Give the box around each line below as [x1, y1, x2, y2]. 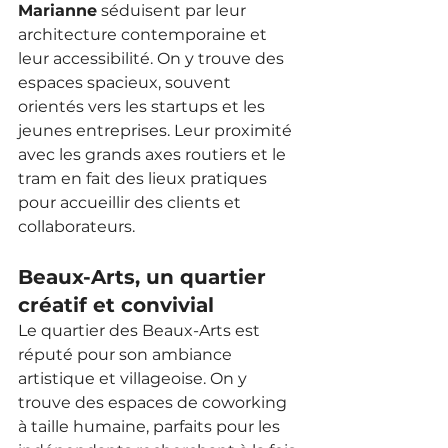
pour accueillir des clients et [18, 192, 245, 212]
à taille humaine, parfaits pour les [18, 416, 284, 436]
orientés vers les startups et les [18, 96, 269, 116]
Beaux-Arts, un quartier [18, 264, 272, 289]
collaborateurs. [18, 216, 135, 236]
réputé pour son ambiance [18, 344, 236, 364]
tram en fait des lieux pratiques [18, 168, 271, 188]
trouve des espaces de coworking [18, 392, 291, 412]
